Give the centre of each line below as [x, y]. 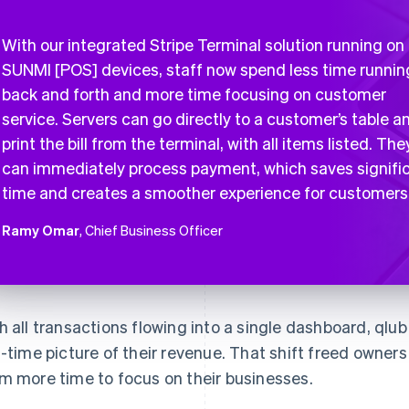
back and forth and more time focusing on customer [194, 94]
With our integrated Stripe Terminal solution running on [203, 44]
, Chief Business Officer [151, 230]
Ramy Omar [41, 230]
